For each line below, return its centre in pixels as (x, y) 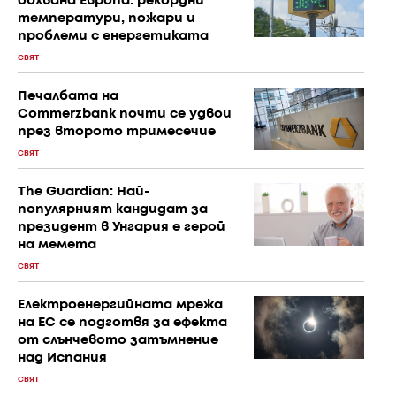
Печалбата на (68, 97)
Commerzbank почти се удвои (125, 114)
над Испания (62, 358)
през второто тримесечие (117, 132)
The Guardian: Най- (84, 192)
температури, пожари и (107, 19)
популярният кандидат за (113, 210)
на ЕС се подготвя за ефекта (122, 323)
